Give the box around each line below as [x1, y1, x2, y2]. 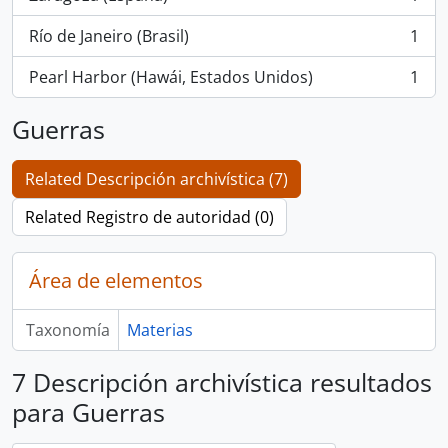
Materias [126, 319, 193, 341]
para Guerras [12, 395, 165, 429]
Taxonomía [25, 319, 110, 341]
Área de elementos [29, 267, 203, 294]
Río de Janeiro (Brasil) [29, 25, 189, 47]
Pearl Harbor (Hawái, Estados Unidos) [29, 66, 313, 88]
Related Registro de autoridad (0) [25, 206, 274, 228]
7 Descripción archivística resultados [12, 365, 432, 399]
